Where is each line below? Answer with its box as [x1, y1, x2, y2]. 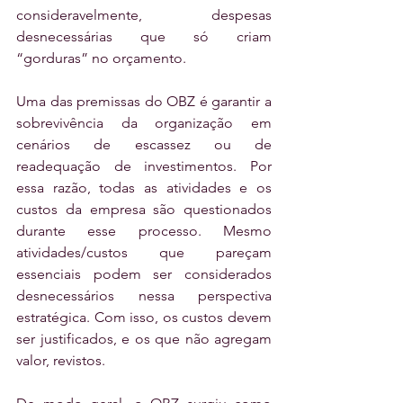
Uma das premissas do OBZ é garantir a [16, 93, 272, 111]
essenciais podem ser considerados [16, 265, 272, 283]
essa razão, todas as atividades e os [16, 179, 272, 197]
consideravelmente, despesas [16, 6, 272, 24]
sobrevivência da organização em [16, 114, 272, 132]
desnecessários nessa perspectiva [16, 287, 272, 305]
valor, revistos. [16, 352, 105, 370]
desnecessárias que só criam [16, 28, 272, 46]
